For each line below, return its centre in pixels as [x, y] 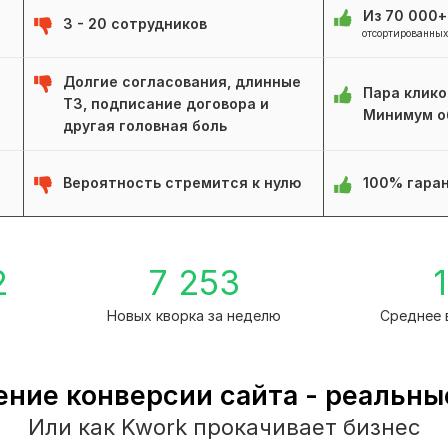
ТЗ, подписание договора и [166, 104]
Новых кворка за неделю [193, 316]
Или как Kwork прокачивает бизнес [224, 427]
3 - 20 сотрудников [135, 24]
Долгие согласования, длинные [182, 82]
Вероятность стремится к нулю [182, 183]
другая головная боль [145, 126]
